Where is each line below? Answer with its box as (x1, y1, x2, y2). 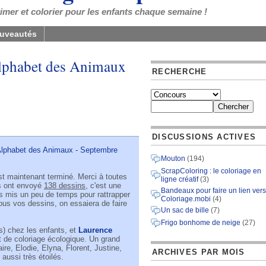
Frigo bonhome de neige (161, 218, 240, 227)
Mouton (161, 154, 185, 163)
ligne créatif (161, 175, 198, 183)
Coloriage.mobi (161, 195, 211, 203)
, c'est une (85, 181, 121, 191)
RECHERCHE (152, 67, 207, 76)
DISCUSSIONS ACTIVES (152, 132, 256, 141)
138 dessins (44, 181, 85, 191)
